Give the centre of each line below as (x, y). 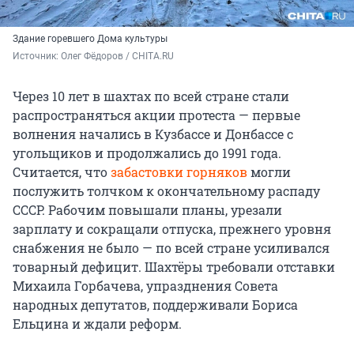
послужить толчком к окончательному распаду (166, 190)
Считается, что (62, 171)
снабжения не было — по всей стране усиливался (171, 247)
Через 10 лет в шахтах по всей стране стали (151, 96)
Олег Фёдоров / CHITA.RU (117, 56)
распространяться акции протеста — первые (156, 115)
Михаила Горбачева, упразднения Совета (145, 285)
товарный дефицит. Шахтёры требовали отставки (174, 266)
